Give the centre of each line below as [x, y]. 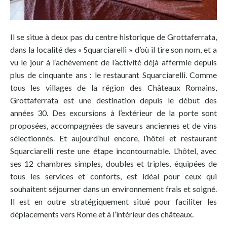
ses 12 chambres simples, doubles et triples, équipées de [113, 163]
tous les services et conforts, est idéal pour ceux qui [113, 176]
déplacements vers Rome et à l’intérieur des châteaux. [102, 214]
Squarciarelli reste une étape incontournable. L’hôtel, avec [113, 150]
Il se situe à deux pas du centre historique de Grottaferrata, [113, 36]
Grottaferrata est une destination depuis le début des [113, 100]
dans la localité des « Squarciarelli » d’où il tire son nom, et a [113, 49]
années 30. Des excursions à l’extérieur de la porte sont [113, 112]
